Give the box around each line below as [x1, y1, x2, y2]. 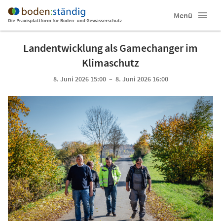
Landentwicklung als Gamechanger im [23, 41, 198, 55]
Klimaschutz [82, 56, 139, 70]
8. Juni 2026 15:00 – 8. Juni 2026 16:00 [53, 74, 168, 83]
